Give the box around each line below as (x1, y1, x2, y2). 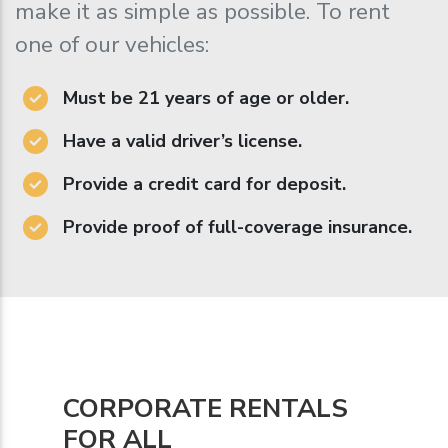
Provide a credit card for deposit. (63, 171, 346, 196)
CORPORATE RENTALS (63, 390, 348, 426)
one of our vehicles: (15, 28, 209, 60)
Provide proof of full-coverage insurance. (63, 214, 412, 239)
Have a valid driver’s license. (63, 128, 302, 153)
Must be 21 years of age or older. (63, 85, 349, 110)
